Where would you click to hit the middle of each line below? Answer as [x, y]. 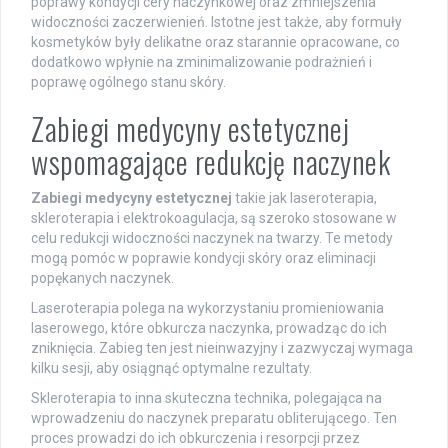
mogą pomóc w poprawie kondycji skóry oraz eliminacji [203, 257]
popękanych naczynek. [102, 277]
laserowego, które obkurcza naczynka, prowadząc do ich [209, 327]
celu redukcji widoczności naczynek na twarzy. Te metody [212, 237]
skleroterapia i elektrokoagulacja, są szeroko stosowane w [214, 217]
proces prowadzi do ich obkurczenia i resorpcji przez [195, 437]
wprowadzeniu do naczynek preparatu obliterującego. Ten [214, 417]
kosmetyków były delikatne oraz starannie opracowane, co [215, 41]
